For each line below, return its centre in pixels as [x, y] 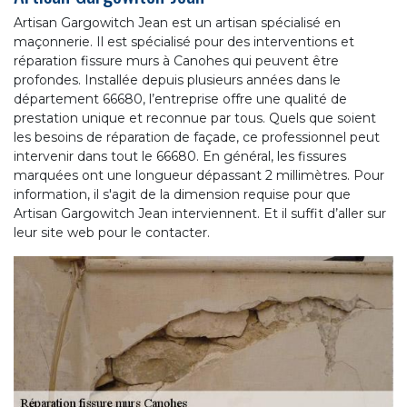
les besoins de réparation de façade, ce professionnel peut [197, 137]
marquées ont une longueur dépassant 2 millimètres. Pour [199, 175]
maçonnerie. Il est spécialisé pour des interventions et [184, 41]
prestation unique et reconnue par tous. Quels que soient [195, 118]
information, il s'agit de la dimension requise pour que [182, 194]
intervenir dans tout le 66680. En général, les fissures [180, 156]
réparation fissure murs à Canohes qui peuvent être [176, 60]
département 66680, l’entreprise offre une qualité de [180, 99]
